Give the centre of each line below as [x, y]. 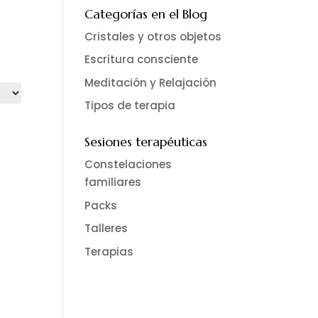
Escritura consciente [142, 60]
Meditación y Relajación [151, 82]
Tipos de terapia [130, 106]
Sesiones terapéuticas [146, 142]
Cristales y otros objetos [153, 36]
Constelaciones [128, 165]
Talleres [106, 229]
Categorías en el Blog [146, 13]
